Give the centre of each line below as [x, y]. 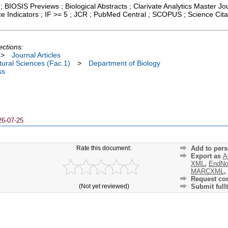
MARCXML [207, 172]
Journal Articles [36, 55]
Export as [207, 156]
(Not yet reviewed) [104, 186]
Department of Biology [124, 63]
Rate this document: [104, 148]
